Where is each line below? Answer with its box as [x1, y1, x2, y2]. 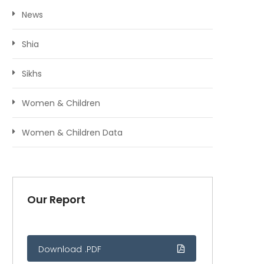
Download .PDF [38, 243, 102, 255]
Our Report [27, 192, 85, 207]
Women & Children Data [22, 127, 123, 138]
